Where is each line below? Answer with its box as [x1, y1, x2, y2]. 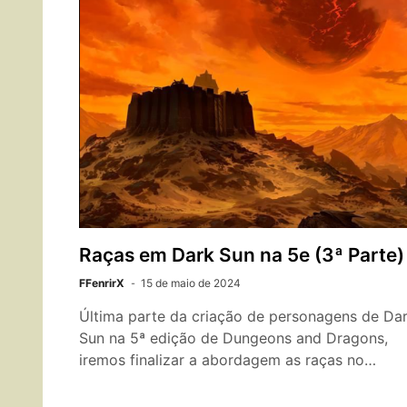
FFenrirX [79, 276, 124, 291]
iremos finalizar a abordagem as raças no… [79, 351, 376, 370]
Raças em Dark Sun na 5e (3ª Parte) [79, 243, 404, 267]
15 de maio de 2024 [141, 276, 241, 291]
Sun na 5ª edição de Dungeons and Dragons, [79, 329, 388, 348]
